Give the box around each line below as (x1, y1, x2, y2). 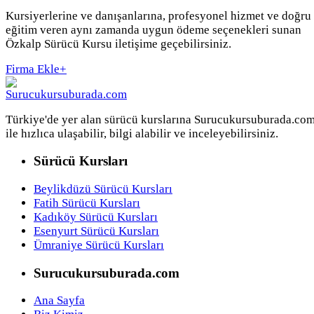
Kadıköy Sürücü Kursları (34, 210, 158, 224)
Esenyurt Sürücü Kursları (34, 224, 159, 238)
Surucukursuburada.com (34, 265, 179, 280)
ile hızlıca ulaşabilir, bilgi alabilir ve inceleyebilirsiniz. (6, 126, 278, 140)
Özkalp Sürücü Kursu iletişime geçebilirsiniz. (6, 36, 231, 50)
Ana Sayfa (34, 294, 85, 308)
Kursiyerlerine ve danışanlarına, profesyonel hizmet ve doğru (6, 8, 311, 22)
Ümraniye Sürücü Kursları (34, 238, 164, 252)
